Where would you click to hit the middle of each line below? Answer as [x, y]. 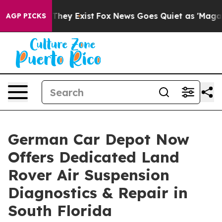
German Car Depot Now [99, 139]
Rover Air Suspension [89, 175]
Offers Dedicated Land [94, 157]
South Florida [60, 211]
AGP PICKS [26, 16]
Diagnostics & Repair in [98, 193]
